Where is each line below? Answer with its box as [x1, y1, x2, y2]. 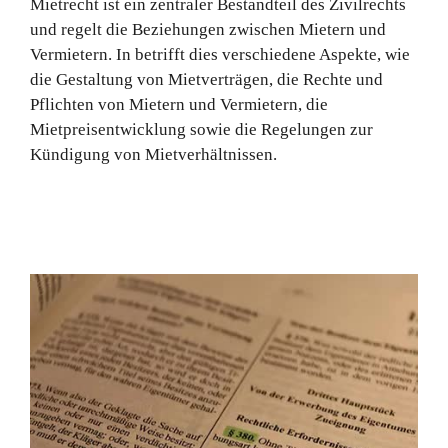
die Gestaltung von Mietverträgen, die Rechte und [29, 70, 383, 90]
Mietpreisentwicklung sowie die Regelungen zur [29, 120, 373, 140]
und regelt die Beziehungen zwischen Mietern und [29, 20, 386, 40]
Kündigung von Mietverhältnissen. [29, 145, 277, 165]
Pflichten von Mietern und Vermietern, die [29, 95, 328, 115]
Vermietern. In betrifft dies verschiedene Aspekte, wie [29, 45, 410, 65]
